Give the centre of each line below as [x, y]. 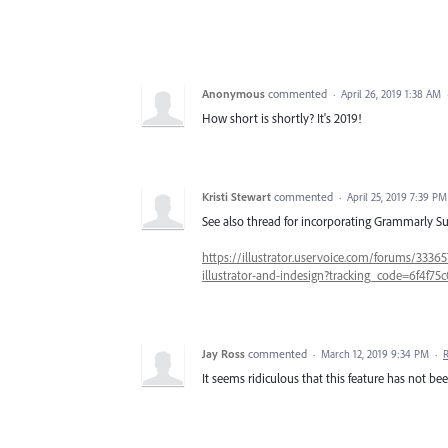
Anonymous [233, 93]
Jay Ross [223, 354]
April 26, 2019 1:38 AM [391, 93]
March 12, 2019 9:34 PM [375, 354]
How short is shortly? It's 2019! [281, 117]
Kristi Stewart [236, 196]
